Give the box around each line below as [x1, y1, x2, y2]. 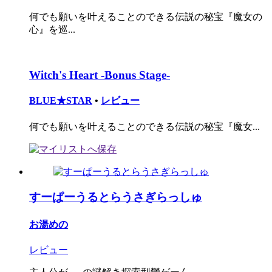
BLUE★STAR [29, 95, 92, 106]
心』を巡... [29, 24, 75, 35]
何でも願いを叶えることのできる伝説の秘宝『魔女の [29, 12, 262, 22]
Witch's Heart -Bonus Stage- [29, 69, 170, 82]
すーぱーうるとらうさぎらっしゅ [29, 191, 202, 204]
